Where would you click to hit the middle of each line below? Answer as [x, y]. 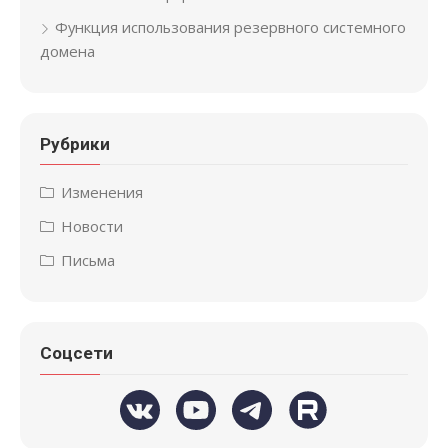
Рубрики [75, 143]
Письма [88, 260]
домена [67, 50]
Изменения [102, 192]
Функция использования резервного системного [230, 26]
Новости [92, 226]
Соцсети [76, 353]
